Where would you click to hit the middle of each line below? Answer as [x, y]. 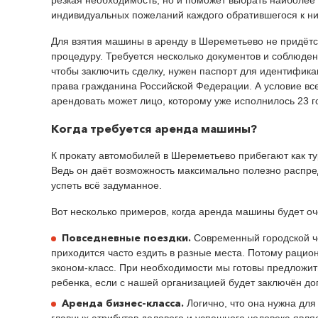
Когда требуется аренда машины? [154, 128]
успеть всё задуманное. [106, 185]
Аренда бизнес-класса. [123, 303]
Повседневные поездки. [126, 237]
